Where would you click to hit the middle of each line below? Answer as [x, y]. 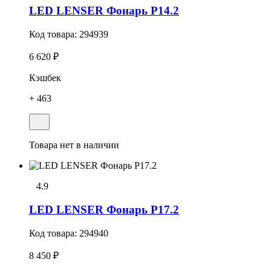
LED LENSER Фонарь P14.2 [104, 11]
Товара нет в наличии [74, 145]
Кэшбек [45, 78]
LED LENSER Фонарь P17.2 [104, 209]
